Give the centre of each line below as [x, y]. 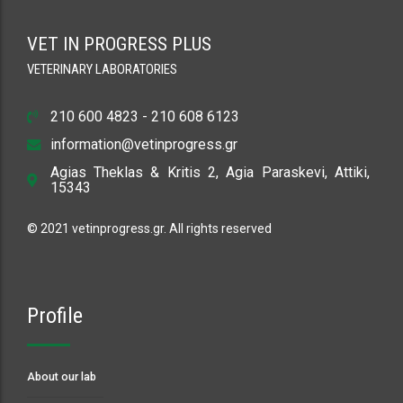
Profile [55, 316]
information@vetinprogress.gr [144, 145]
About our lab [62, 377]
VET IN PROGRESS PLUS [119, 44]
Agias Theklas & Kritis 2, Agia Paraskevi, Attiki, [210, 173]
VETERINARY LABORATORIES [102, 70]
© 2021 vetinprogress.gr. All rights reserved [149, 229]
